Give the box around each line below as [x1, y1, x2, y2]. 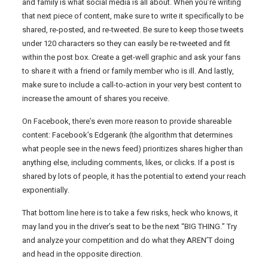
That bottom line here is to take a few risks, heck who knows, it [22, 206, 238, 218]
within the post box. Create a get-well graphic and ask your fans [22, 51, 240, 63]
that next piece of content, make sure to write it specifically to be [22, 10, 243, 22]
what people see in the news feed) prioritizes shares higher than [22, 142, 243, 154]
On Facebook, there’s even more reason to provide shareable [22, 115, 232, 127]
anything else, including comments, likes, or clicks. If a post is [22, 156, 234, 168]
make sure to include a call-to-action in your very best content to [22, 78, 242, 90]
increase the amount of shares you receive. [22, 92, 169, 104]
